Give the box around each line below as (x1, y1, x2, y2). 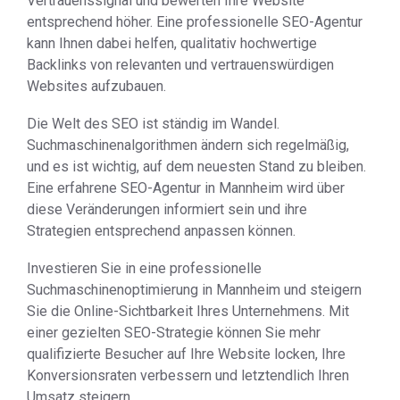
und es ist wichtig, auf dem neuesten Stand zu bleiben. (27, 158, 366, 175)
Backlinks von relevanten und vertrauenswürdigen (27, 56, 334, 73)
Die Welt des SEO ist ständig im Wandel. (27, 115, 279, 132)
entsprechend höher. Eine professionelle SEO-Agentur (27, 13, 362, 30)
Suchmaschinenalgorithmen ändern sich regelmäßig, (27, 137, 349, 154)
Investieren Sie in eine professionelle (27, 260, 262, 277)
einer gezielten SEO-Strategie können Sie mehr (27, 324, 321, 341)
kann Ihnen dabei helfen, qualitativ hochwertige (27, 35, 317, 52)
